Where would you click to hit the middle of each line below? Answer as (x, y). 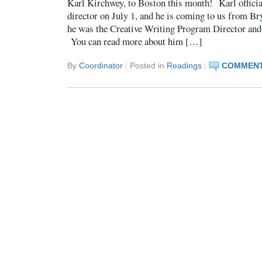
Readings (184, 66)
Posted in (148, 66)
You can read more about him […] (135, 41)
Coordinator (101, 66)
